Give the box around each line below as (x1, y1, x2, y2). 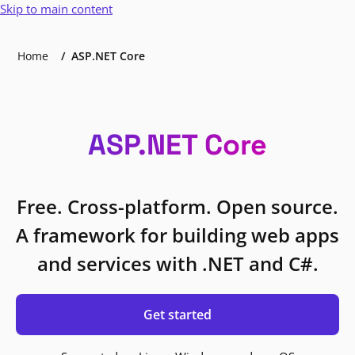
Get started (143, 306, 212, 323)
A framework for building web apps (16, 222, 339, 248)
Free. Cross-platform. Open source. (17, 193, 338, 219)
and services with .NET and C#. (36, 250, 319, 277)
